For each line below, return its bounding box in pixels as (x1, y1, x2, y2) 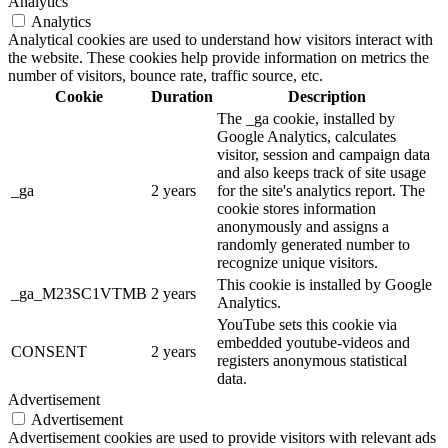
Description (288, 87, 366, 105)
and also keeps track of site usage (217, 163, 426, 181)
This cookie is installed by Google (217, 275, 432, 293)
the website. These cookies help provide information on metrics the (8, 48, 429, 66)
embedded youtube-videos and (217, 333, 410, 351)
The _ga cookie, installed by (217, 109, 395, 127)
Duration (151, 87, 213, 105)
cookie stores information (217, 199, 376, 217)
